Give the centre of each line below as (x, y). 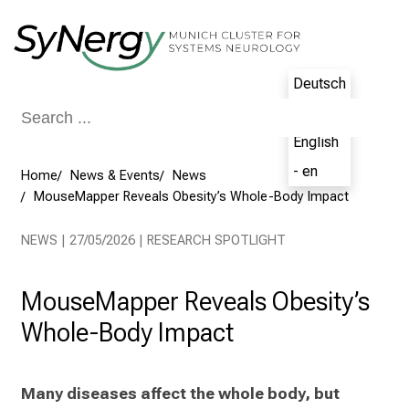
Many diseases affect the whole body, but (180, 393)
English (316, 142)
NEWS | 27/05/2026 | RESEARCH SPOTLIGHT (153, 241)
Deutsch (320, 84)
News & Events (115, 176)
